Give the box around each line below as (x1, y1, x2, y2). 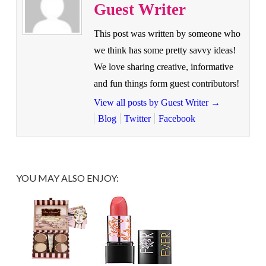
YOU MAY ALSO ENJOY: (15, 172, 119, 183)
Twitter (123, 113, 151, 123)
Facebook (158, 113, 195, 123)
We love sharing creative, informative (93, 61, 233, 72)
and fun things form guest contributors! (93, 78, 239, 88)
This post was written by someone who (93, 28, 240, 39)
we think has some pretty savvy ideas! (93, 45, 236, 55)
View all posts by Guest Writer (93, 97, 211, 107)
